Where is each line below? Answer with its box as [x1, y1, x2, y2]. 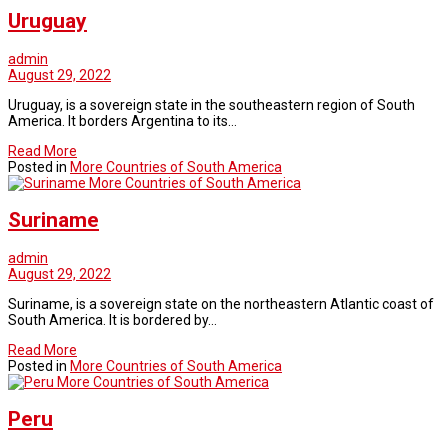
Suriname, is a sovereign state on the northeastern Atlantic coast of [8, 295, 434, 312]
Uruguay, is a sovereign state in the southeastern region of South [8, 96, 415, 113]
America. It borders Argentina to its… [8, 112, 237, 129]
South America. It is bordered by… [8, 311, 217, 328]
